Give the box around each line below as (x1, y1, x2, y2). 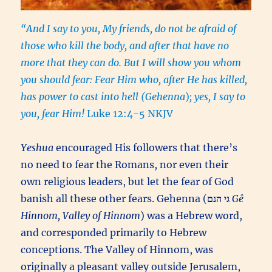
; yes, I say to (189, 90, 246, 103)
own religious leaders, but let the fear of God (21, 175, 234, 188)
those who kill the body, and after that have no (21, 39, 229, 52)
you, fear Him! (21, 107, 87, 120)
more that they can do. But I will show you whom (21, 56, 242, 69)
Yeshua (21, 141, 56, 154)
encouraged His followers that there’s (56, 141, 238, 154)
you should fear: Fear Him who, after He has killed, (21, 73, 248, 86)
